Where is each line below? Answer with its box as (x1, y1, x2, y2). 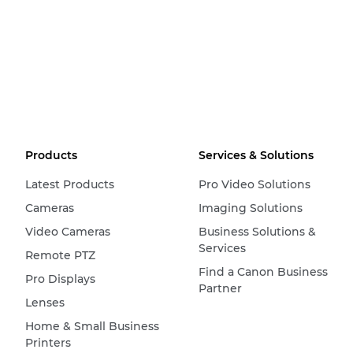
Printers (25, 336, 71, 350)
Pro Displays (25, 272, 95, 286)
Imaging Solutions (198, 201, 303, 215)
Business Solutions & (198, 225, 316, 239)
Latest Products (25, 177, 114, 191)
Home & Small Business (25, 319, 159, 333)
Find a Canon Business (198, 265, 328, 279)
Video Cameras (25, 225, 110, 239)
